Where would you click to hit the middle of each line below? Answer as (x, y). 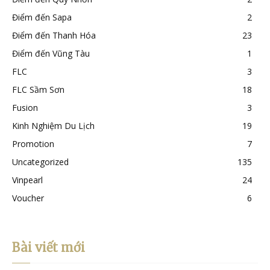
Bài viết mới (49, 248)
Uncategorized (40, 162)
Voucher (28, 198)
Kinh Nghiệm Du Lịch (53, 126)
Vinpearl (27, 180)
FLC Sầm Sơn (38, 90)
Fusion (25, 108)
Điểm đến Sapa (42, 17)
